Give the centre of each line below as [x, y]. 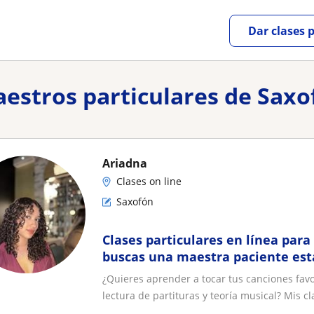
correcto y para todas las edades [204, 273]
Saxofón [135, 202]
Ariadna [125, 163]
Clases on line [149, 181]
